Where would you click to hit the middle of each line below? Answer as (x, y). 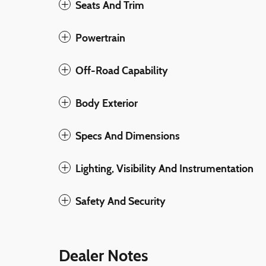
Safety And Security (121, 201)
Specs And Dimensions (128, 136)
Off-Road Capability (122, 70)
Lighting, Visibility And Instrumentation (164, 168)
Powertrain (100, 38)
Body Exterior (107, 103)
